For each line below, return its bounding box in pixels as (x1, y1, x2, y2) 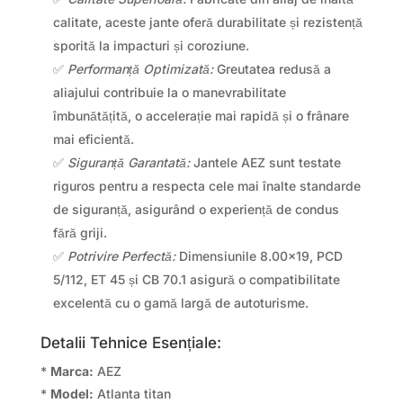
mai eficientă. (52, 130, 134, 147)
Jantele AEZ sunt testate (189, 154, 341, 170)
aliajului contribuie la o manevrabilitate (52, 84, 286, 100)
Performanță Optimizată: (67, 60, 213, 76)
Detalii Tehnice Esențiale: (40, 333, 221, 352)
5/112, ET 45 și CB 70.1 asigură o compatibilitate (52, 271, 340, 287)
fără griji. (52, 224, 107, 240)
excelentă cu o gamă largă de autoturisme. (52, 294, 309, 310)
